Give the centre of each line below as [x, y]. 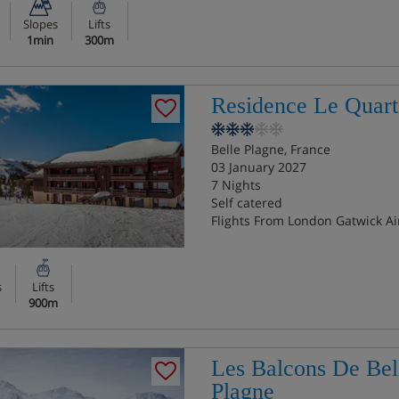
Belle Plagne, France [270, 149]
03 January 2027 [258, 167]
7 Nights [236, 185]
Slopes [40, 24]
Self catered [246, 203]
